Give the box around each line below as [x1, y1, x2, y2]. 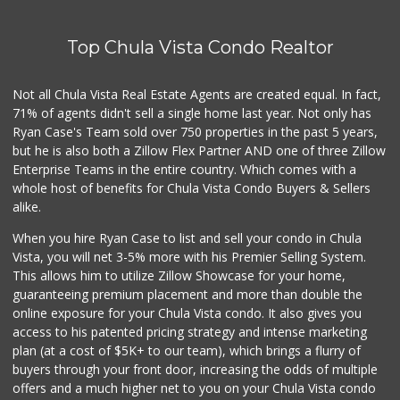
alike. [12, 198, 42, 216]
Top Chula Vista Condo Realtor [66, 37, 334, 59]
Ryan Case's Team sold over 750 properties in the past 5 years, [12, 123, 379, 141]
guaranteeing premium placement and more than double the [12, 286, 363, 304]
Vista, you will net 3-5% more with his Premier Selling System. [12, 248, 367, 266]
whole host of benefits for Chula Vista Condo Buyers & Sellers [12, 179, 371, 197]
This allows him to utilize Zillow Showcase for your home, [12, 267, 346, 285]
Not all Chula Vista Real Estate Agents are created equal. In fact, [12, 86, 382, 104]
